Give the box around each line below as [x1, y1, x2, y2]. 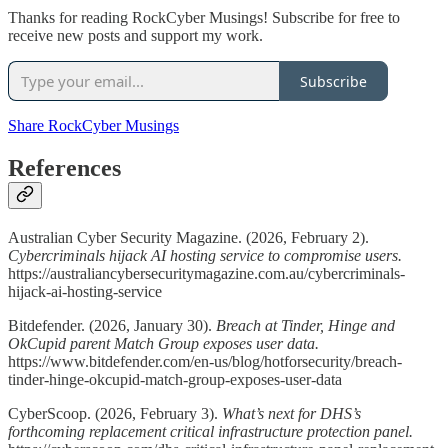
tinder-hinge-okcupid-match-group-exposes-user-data [8, 371, 342, 389]
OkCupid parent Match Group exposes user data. [8, 335, 319, 353]
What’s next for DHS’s [222, 405, 361, 423]
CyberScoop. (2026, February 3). [8, 405, 222, 423]
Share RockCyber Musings [8, 117, 179, 135]
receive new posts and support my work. [8, 27, 263, 45]
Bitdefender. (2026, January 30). [8, 317, 216, 335]
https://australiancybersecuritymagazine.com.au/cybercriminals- [8, 265, 405, 283]
